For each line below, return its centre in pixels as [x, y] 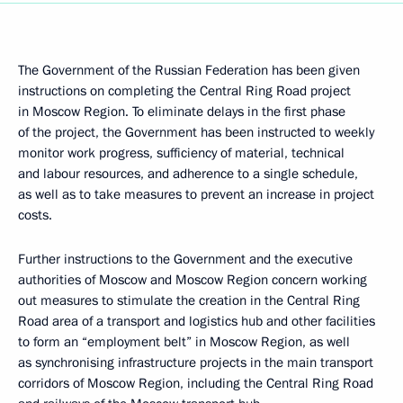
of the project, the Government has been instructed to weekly [196, 132]
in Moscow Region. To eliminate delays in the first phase [182, 112]
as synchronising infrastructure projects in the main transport [196, 363]
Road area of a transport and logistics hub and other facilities [197, 321]
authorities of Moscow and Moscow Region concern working [193, 280]
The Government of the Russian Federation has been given [189, 70]
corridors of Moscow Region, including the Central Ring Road [196, 383]
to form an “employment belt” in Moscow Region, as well [184, 342]
